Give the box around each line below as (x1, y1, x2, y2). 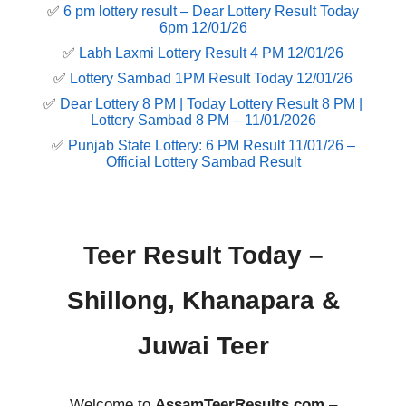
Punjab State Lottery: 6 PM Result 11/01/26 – (67, 138, 355, 154)
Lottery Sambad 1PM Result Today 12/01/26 (70, 71, 353, 87)
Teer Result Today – (82, 241, 324, 270)
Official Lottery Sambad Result (105, 154, 301, 170)
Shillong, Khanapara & (66, 286, 340, 315)
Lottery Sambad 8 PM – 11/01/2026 (90, 112, 316, 129)
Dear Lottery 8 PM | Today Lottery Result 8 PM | (60, 96, 362, 112)
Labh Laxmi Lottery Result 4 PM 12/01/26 (79, 45, 343, 62)
